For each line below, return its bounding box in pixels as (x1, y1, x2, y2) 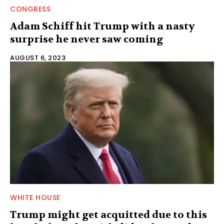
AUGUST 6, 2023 (10, 52, 65, 62)
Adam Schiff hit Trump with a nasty (10, 19, 195, 32)
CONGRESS (10, 3, 50, 14)
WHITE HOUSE (10, 192, 60, 202)
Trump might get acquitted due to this (10, 208, 207, 221)
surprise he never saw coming (10, 32, 163, 45)
